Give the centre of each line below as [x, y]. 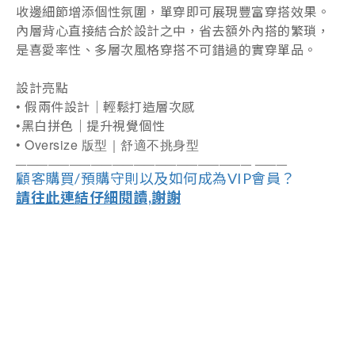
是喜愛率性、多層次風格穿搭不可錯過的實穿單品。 [166, 50]
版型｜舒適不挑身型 [140, 145]
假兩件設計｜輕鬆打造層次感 [110, 107]
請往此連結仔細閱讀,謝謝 [98, 197]
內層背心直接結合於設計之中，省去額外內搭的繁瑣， [173, 31]
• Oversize [47, 145]
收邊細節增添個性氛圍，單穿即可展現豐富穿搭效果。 [173, 11]
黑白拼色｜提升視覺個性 [93, 126]
